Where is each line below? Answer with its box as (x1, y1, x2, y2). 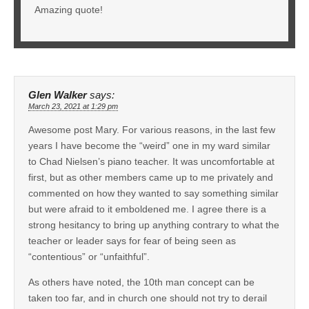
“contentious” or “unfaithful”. (28, 250, 150, 262)
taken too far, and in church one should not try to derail (28, 292, 267, 303)
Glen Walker (28, 89, 87, 101)
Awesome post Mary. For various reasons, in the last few (28, 123, 275, 135)
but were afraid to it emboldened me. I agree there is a (28, 203, 266, 215)
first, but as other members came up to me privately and (28, 171, 273, 183)
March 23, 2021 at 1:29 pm (28, 101, 118, 110)
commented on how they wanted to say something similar (28, 187, 279, 199)
